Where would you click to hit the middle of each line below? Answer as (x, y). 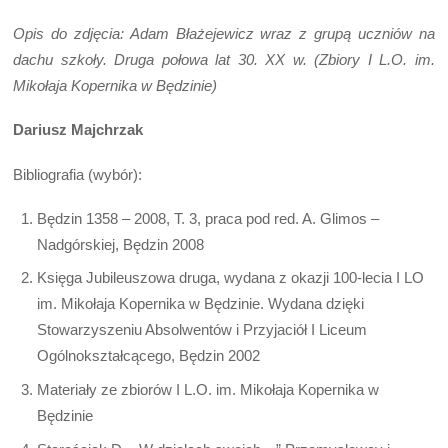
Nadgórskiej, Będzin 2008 (121, 244)
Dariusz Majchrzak (78, 130)
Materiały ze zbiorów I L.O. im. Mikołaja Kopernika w (208, 389)
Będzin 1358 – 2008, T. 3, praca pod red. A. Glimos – (208, 218)
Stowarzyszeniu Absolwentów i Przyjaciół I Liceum (202, 330)
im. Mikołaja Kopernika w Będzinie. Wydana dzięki (201, 304)
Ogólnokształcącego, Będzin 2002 (149, 356)
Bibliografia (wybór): (78, 174)
